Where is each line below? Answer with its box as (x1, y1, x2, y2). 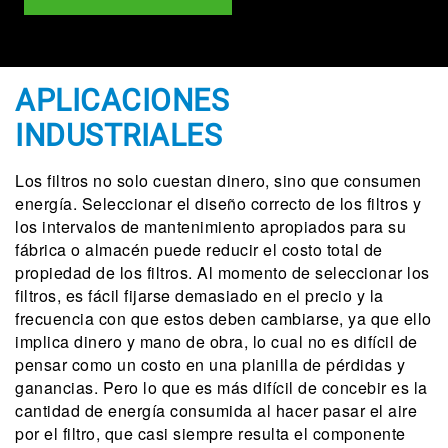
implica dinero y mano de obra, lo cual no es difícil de (15, 330, 418, 353)
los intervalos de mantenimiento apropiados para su (15, 215, 406, 238)
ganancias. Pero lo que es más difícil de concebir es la (15, 376, 428, 399)
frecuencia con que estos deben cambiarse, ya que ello (15, 307, 432, 330)
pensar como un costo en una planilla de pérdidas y (15, 353, 405, 376)
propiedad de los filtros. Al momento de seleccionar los (15, 261, 430, 284)
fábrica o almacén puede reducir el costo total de (15, 238, 383, 261)
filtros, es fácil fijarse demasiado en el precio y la (15, 284, 384, 307)
